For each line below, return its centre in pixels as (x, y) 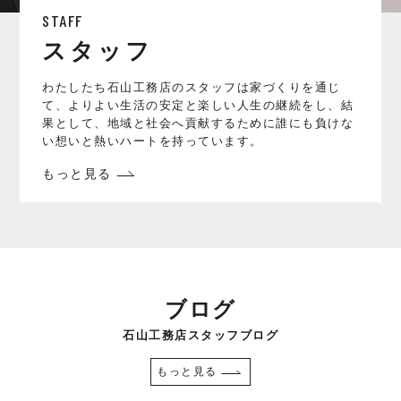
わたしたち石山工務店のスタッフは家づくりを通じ (192, 88)
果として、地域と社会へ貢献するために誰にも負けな (198, 124)
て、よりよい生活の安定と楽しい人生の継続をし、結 (198, 106)
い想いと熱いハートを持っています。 (153, 141)
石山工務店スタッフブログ (200, 336)
